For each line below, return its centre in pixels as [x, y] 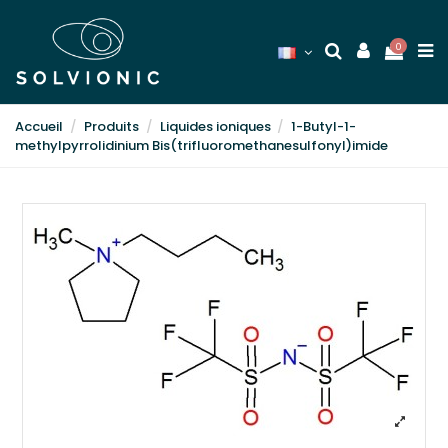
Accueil [39, 127]
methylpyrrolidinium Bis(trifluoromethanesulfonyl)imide [201, 146]
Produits [111, 127]
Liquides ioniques [215, 127]
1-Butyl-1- [324, 127]
